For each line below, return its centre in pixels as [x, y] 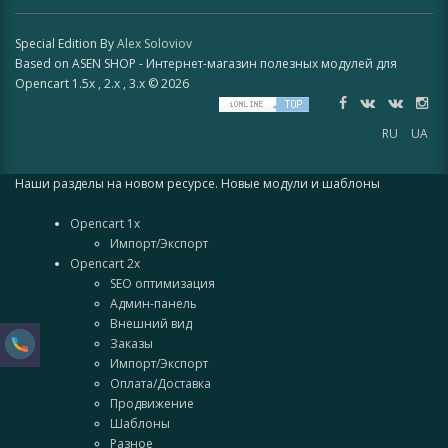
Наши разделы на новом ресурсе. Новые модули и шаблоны [197, 184]
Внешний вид [151, 324]
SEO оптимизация [162, 284]
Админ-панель [153, 304]
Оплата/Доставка [160, 384]
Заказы [131, 344]
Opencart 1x [105, 224]
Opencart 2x [105, 264]
